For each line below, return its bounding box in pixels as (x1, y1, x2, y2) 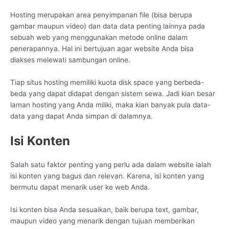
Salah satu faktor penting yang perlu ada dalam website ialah (10, 160, 211, 169)
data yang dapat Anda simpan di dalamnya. (10, 111, 153, 120)
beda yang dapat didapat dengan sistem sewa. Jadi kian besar (10, 89, 215, 98)
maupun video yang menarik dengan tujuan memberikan (10, 216, 195, 225)
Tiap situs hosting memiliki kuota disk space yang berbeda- (10, 78, 204, 86)
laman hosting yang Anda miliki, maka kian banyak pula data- (10, 100, 211, 109)
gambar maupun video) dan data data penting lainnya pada (10, 21, 205, 30)
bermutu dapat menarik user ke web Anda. (10, 182, 150, 191)
